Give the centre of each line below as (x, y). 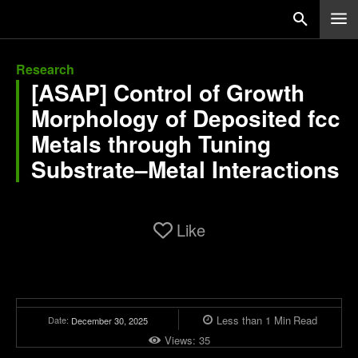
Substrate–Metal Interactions (185, 169)
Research (45, 69)
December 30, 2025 (109, 320)
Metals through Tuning (151, 143)
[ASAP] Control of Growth (168, 92)
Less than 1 (244, 320)
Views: (181, 340)
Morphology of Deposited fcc (186, 118)
